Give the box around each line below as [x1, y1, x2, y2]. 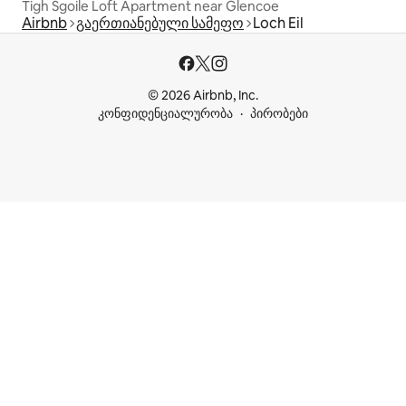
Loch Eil [253, 13, 304, 33]
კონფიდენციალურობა [98, 105, 233, 121]
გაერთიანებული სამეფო [76, 13, 244, 33]
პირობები [250, 105, 308, 121]
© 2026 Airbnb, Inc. [148, 87, 258, 103]
